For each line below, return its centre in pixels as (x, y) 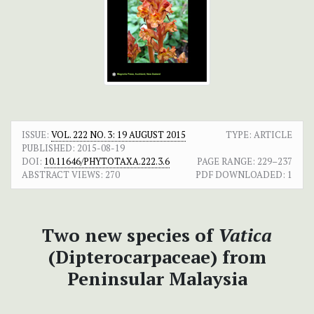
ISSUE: (36, 135)
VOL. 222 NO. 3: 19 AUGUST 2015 (118, 135)
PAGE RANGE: (226, 162)
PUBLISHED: (48, 148)
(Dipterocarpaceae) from (157, 257)
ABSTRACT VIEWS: (62, 175)
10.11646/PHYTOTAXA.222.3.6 (107, 162)
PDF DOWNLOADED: (240, 175)
